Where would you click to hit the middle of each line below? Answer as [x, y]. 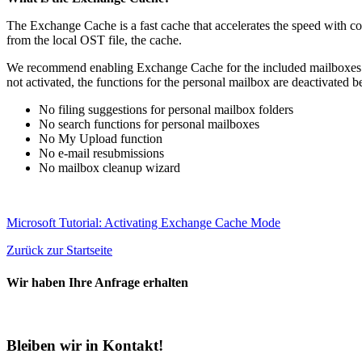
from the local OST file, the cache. [94, 40]
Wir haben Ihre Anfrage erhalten [97, 282]
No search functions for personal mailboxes [149, 124]
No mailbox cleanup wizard [109, 168]
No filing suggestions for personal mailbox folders [166, 110]
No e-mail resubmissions [101, 154]
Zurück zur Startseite [59, 250]
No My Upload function [101, 139]
